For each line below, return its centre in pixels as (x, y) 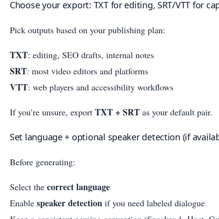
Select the (28, 186)
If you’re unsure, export (52, 112)
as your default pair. (176, 112)
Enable (23, 203)
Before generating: (43, 162)
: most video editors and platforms (88, 71)
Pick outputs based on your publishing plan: (88, 30)
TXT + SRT (117, 112)
